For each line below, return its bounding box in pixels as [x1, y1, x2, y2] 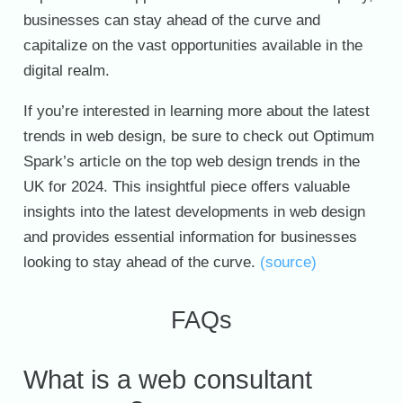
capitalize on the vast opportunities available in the [22, 37, 363, 55]
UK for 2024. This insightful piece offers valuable [22, 178, 350, 196]
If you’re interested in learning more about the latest [22, 103, 370, 121]
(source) [259, 254, 317, 272]
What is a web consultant [22, 365, 312, 395]
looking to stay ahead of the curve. [22, 254, 260, 272]
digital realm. [22, 62, 110, 80]
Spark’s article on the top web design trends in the [22, 153, 360, 171]
